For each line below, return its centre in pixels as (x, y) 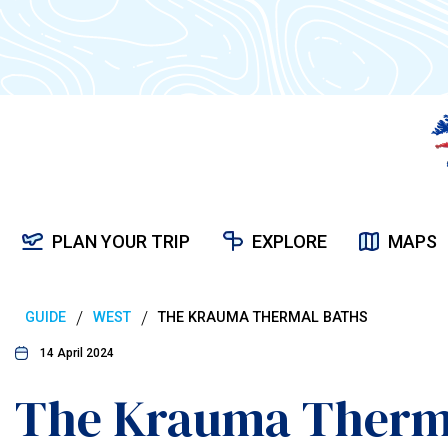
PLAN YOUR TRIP (121, 241)
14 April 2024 (77, 353)
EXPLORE (289, 241)
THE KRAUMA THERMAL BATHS (263, 317)
